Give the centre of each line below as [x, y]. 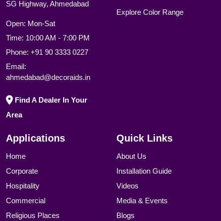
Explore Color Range [150, 12]
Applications [36, 138]
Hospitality [23, 186]
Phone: [18, 52]
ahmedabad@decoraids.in [48, 77]
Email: [16, 67]
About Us [131, 156]
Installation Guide [144, 171]
